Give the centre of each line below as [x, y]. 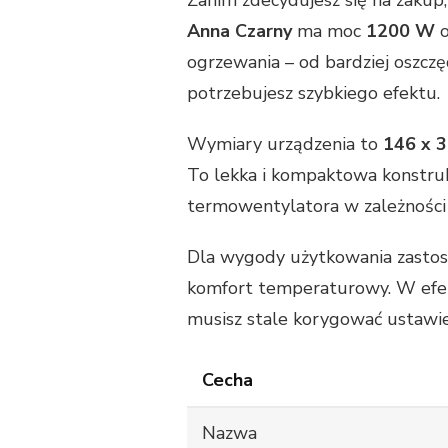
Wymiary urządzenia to [285, 144]
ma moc [329, 31]
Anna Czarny [239, 31]
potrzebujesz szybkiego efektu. [313, 93]
